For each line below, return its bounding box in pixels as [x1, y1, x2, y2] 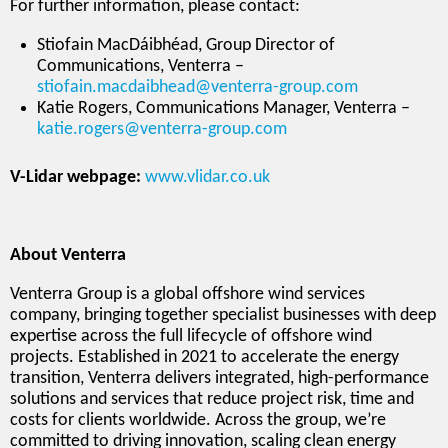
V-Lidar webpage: [10, 167, 145, 187]
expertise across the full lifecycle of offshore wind [10, 326, 372, 346]
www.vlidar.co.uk [145, 167, 270, 187]
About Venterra [10, 245, 126, 265]
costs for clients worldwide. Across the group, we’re [10, 410, 386, 430]
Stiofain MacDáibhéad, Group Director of [37, 35, 335, 55]
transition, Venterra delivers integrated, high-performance [10, 368, 429, 388]
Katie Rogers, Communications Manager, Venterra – [37, 98, 410, 118]
